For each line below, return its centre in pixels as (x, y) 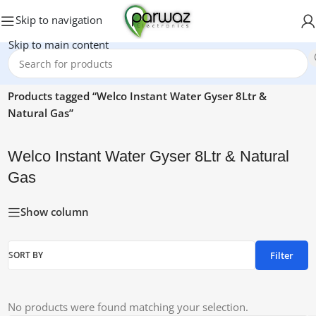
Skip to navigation (59, 19)
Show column (55, 212)
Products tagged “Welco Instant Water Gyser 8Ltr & (138, 96)
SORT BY (26, 255)
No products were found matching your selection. (128, 307)
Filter (281, 255)
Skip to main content (59, 44)
